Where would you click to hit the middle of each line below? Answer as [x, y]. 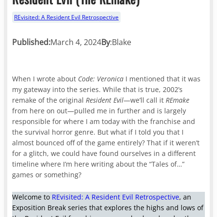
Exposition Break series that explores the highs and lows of [108, 208]
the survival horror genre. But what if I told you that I [98, 132]
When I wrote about [45, 79]
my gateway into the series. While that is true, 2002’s [98, 89]
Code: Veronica [101, 79]
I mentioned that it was [162, 79]
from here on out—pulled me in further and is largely [99, 111]
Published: [31, 42]
